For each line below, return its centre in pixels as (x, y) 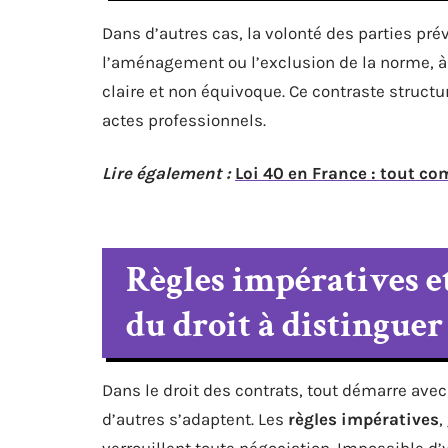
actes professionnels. (184, 119)
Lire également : (166, 172)
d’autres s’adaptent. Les (195, 418)
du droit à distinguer (284, 325)
